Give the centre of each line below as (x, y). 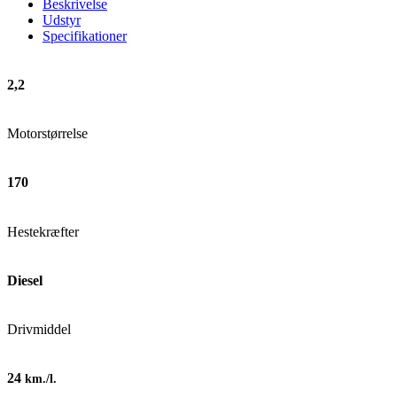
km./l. (41, 379)
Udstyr (62, 19)
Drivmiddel (39, 330)
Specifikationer (85, 35)
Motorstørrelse (47, 134)
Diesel (25, 280)
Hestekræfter (43, 231)
